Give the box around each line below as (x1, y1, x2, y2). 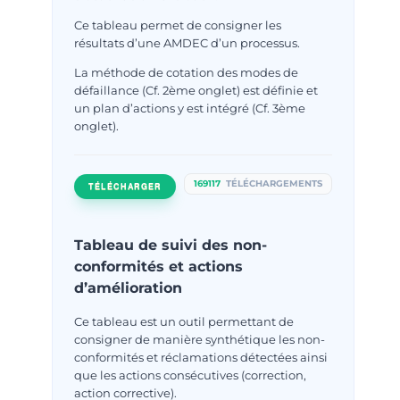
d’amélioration (74, 279, 183, 296)
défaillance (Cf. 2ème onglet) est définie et (74, 82, 319, 97)
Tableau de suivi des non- (74, 236, 268, 254)
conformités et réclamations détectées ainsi (74, 349, 329, 364)
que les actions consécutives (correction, (74, 367, 307, 382)
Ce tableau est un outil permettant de (74, 313, 295, 329)
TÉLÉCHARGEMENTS (222, 177, 322, 189)
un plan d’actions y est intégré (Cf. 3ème (74, 100, 306, 115)
